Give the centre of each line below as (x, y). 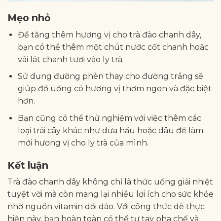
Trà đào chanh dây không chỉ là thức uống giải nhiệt (110, 182)
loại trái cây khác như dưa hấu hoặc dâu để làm (110, 130)
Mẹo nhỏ (29, 18)
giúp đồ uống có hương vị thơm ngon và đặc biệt (114, 89)
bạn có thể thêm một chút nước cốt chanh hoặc (113, 47)
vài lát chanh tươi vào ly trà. (71, 59)
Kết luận (28, 165)
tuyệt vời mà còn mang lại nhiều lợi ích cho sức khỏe (110, 194)
